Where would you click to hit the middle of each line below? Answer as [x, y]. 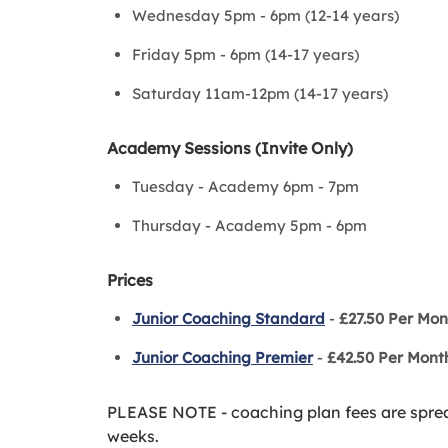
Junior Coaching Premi [215, 357]
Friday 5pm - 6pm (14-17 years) [245, 54]
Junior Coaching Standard [228, 318]
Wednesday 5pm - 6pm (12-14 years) [265, 15]
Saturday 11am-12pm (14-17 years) [260, 93]
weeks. [133, 436]
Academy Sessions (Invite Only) [230, 148]
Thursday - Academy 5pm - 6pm [249, 225]
